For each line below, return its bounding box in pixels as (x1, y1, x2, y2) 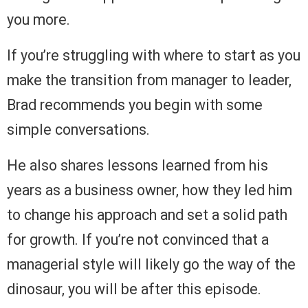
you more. (7, 11, 70, 28)
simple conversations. (7, 121, 150, 138)
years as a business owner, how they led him (7, 181, 292, 199)
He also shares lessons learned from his (7, 157, 268, 174)
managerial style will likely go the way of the (7, 256, 296, 273)
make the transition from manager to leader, (7, 71, 291, 89)
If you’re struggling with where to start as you (7, 47, 300, 64)
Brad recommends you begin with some (7, 96, 263, 113)
